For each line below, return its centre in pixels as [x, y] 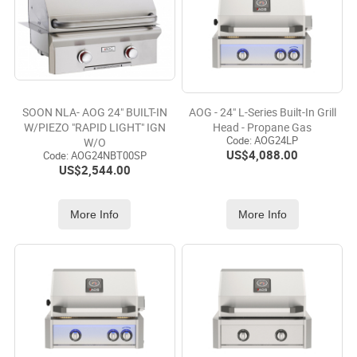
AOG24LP [275, 140]
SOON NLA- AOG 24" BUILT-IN [94, 112]
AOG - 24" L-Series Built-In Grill [262, 112]
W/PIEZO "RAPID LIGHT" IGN [94, 127]
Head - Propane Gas [263, 127]
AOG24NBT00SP [107, 155]
